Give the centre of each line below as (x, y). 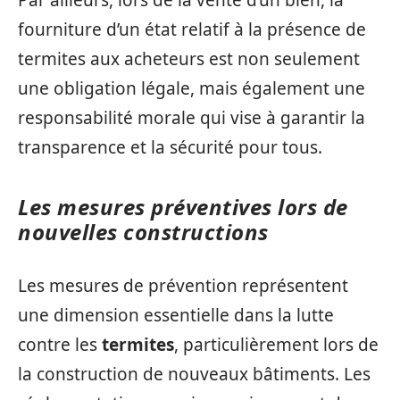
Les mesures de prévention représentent (183, 286)
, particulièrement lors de (276, 345)
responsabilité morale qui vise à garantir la (192, 117)
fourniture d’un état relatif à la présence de (192, 29)
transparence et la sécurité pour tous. (170, 147)
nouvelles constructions (143, 231)
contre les (60, 345)
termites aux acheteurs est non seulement (189, 58)
